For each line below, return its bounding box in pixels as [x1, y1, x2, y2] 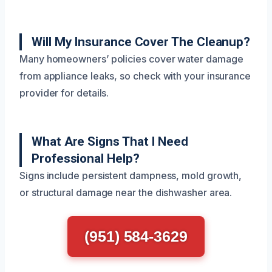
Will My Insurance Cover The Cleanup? [32, 35, 251, 49]
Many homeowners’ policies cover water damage [19, 53, 243, 65]
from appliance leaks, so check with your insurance [19, 70, 251, 82]
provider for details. [19, 87, 109, 99]
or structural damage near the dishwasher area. [19, 186, 233, 199]
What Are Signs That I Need [32, 134, 188, 149]
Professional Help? [32, 151, 140, 166]
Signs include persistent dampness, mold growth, [19, 169, 242, 182]
